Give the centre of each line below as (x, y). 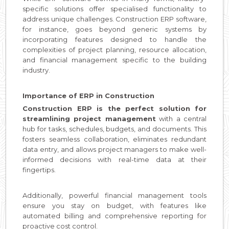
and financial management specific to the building (114, 60)
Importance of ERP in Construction (88, 95)
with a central (181, 118)
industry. (36, 70)
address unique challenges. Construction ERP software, (114, 19)
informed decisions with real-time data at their (114, 159)
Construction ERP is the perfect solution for (114, 108)
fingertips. (39, 169)
